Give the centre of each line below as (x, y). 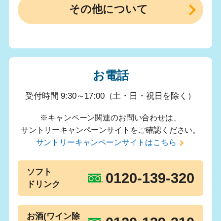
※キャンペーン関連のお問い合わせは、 (110, 118)
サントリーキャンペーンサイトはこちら (106, 142)
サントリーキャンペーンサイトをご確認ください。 (110, 130)
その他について (109, 10)
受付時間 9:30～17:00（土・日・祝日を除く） (110, 96)
